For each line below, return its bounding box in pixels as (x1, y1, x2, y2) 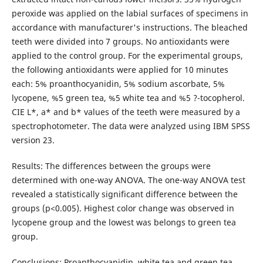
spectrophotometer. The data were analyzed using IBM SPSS (11, 120, 250, 131)
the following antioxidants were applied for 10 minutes (11, 63, 228, 75)
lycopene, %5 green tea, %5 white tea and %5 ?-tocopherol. (11, 92, 245, 103)
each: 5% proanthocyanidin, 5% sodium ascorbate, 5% (11, 77, 225, 89)
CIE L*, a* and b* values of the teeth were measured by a (11, 106, 240, 117)
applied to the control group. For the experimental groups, (11, 49, 243, 61)
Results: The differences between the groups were (11, 160, 211, 171)
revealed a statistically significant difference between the (11, 188, 238, 200)
